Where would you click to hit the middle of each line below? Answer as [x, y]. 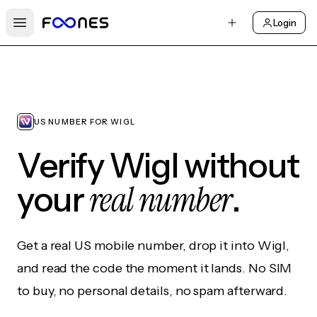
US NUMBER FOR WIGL [85, 122]
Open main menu [63, 30]
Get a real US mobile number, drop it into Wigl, [154, 246]
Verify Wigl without [158, 165]
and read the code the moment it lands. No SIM [155, 268]
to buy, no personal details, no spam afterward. [152, 291]
